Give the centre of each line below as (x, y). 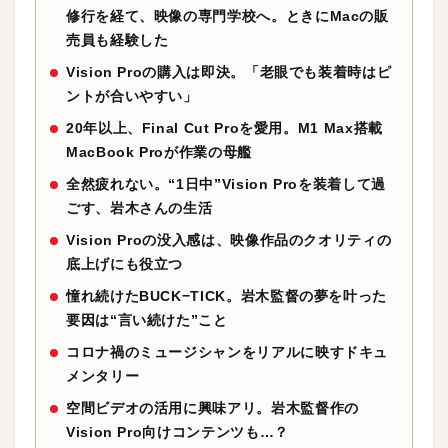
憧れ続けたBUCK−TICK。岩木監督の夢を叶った (227, 296)
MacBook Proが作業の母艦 (159, 152)
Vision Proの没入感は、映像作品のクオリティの (229, 240)
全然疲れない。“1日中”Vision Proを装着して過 (226, 184)
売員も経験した (117, 40)
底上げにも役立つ (125, 264)
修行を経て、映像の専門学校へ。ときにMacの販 (227, 16)
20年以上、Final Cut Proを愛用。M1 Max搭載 (224, 128)
